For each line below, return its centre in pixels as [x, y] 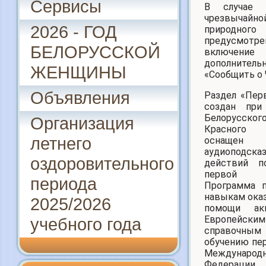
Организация [82, 123]
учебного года [86, 224]
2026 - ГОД [74, 32]
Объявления [80, 98]
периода [64, 184]
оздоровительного [102, 164]
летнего [61, 143]
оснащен [224, 140]
